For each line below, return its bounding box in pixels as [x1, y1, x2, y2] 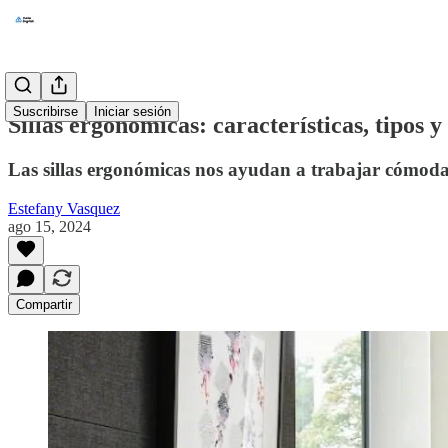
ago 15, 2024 [8, 217, 91, 235]
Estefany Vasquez [8, 199, 120, 217]
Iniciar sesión [94, 104, 171, 119]
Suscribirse [13, 104, 78, 119]
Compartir [16, 296, 72, 312]
